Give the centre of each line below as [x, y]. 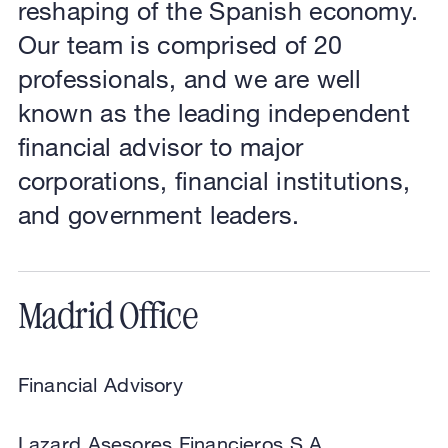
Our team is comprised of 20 [180, 44]
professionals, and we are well [189, 78]
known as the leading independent [213, 112]
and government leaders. [158, 214]
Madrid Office [107, 316]
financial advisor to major [160, 146]
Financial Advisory [100, 385]
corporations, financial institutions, [213, 180]
